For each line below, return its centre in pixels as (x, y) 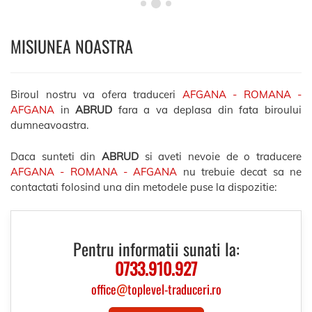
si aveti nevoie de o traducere (220, 156)
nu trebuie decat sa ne (240, 171)
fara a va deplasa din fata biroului (207, 110)
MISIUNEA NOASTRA (72, 46)
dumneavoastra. (49, 125)
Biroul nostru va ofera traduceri (96, 94)
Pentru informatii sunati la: (156, 249)
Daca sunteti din (56, 156)
